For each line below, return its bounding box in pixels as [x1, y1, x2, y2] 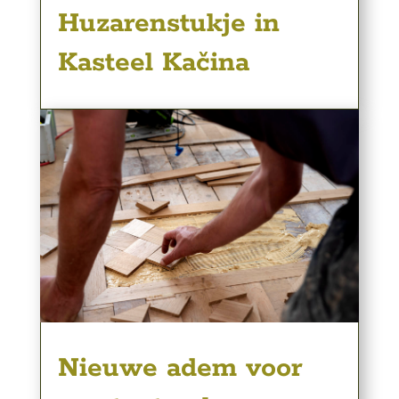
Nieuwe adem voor [57, 351, 303, 387]
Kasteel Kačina [57, 45, 249, 80]
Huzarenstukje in [57, 5, 280, 41]
